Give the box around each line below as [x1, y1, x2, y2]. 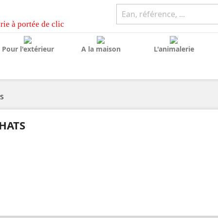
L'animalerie [153, 44, 194, 54]
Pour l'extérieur [1, 44, 54, 54]
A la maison [81, 44, 121, 54]
